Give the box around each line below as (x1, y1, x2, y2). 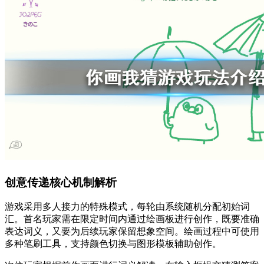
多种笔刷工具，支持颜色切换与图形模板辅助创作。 (5, 239, 222, 249)
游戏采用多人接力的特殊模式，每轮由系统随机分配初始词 (5, 202, 250, 212)
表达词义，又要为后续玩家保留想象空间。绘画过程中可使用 (5, 226, 259, 237)
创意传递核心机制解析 (5, 176, 117, 189)
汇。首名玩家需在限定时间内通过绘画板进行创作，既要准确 (5, 214, 259, 225)
